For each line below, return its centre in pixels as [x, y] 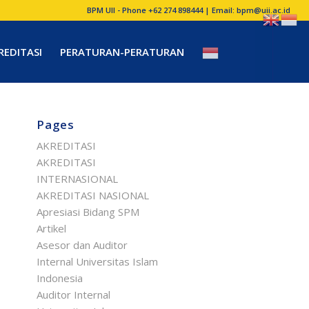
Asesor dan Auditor [82, 245]
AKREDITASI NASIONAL [92, 195]
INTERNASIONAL [77, 179]
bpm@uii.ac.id [264, 10]
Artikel [51, 228]
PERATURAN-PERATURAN [122, 52]
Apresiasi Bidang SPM [88, 212]
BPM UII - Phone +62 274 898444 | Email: [162, 10]
